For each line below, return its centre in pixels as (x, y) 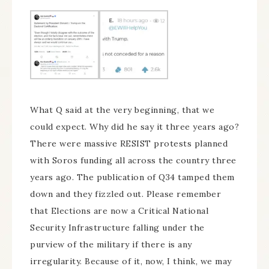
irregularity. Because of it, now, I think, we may (131, 261)
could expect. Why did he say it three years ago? (134, 126)
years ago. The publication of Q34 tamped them (132, 177)
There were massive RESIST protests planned (129, 143)
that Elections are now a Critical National (119, 210)
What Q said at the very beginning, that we (122, 110)
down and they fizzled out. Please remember (125, 194)
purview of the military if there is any (111, 244)
